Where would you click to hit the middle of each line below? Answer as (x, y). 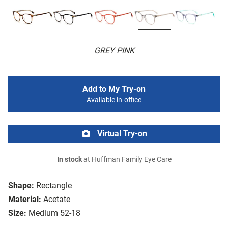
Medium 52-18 (54, 213)
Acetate (57, 199)
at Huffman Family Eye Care (126, 160)
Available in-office (114, 100)
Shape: (21, 186)
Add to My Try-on (114, 89)
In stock (69, 160)
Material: (25, 199)
